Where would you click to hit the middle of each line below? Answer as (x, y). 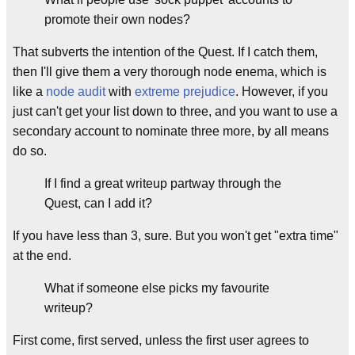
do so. (30, 151)
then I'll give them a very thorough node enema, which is (170, 71)
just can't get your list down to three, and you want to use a (175, 111)
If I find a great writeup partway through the (163, 183)
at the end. (42, 255)
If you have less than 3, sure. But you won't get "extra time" (176, 235)
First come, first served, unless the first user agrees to (161, 340)
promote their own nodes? (117, 19)
